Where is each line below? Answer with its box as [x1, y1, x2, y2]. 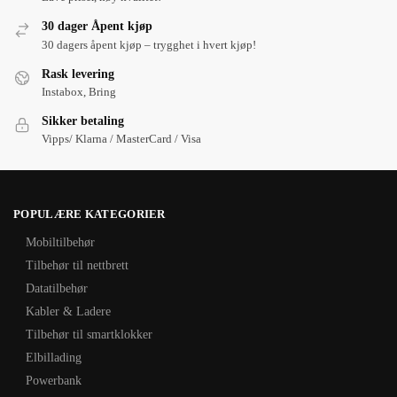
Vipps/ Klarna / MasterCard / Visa [42, 132, 201, 146]
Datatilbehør [26, 282, 88, 296]
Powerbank [26, 374, 82, 388]
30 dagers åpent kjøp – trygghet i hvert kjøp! [42, 37, 256, 51]
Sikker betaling [42, 113, 124, 128]
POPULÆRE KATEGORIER [13, 206, 166, 221]
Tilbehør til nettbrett [26, 259, 128, 273]
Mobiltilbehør [26, 236, 95, 250]
